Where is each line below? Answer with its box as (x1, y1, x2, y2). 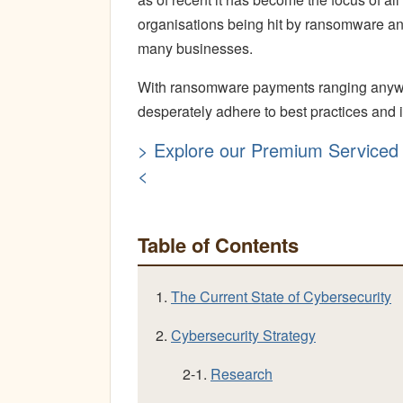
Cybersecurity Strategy (171, 325, 316, 345)
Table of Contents (138, 230, 299, 259)
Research (210, 363, 273, 384)
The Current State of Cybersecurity (171, 286, 391, 307)
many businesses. (138, 38, 253, 58)
